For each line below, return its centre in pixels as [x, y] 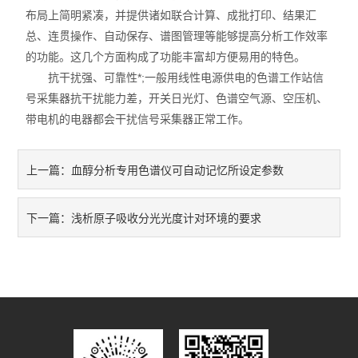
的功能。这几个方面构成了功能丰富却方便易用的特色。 [166, 57]
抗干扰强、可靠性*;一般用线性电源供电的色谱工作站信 [175, 78]
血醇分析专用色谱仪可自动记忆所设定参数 [178, 170]
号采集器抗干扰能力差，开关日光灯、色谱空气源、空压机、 [177, 98]
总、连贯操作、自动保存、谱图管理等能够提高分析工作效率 [177, 36]
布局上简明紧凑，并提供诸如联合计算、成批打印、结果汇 [171, 15]
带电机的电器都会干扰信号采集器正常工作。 [138, 119]
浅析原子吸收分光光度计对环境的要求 [167, 218]
